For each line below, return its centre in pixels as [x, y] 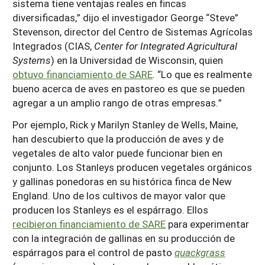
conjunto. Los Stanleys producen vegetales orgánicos [132, 167]
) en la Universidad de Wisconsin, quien [137, 60]
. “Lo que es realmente [202, 75]
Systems [32, 60]
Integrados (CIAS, [53, 46]
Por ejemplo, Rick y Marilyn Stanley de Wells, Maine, [125, 125]
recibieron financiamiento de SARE [89, 224]
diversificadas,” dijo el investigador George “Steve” [125, 18]
